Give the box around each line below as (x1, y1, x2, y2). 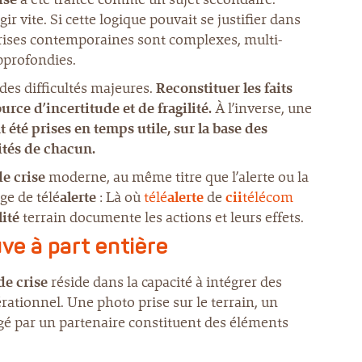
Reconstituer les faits (156, 78, 293, 98)
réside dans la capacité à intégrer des (48, 272, 282, 292)
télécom (242, 187, 293, 207)
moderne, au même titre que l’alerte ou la (45, 167, 309, 187)
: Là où (96, 187, 144, 207)
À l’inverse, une (212, 99, 312, 118)
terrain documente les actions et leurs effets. (19, 208, 304, 227)
